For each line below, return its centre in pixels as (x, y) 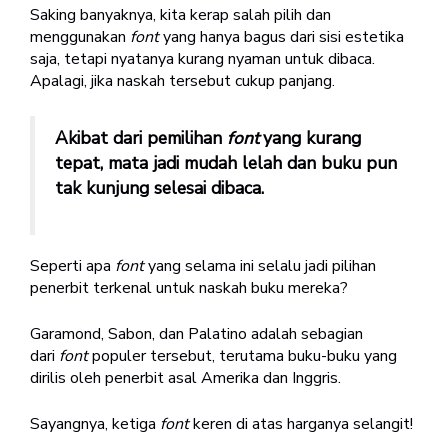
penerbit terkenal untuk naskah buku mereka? (189, 287)
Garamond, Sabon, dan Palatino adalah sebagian (196, 333)
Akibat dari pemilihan (141, 137)
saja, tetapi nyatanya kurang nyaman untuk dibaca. (202, 58)
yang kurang (312, 137)
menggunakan (80, 36)
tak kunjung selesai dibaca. (159, 187)
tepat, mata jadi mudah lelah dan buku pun (226, 162)
